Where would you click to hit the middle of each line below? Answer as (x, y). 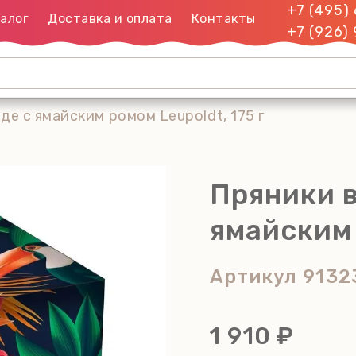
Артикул (257, 277)
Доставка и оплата (110, 19)
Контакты (223, 19)
